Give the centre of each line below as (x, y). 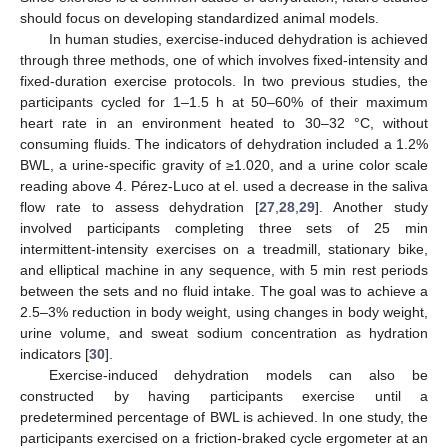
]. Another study (372, 206)
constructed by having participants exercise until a (224, 395)
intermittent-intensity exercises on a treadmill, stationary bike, (224, 248)
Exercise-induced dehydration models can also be (238, 374)
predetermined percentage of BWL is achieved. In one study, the (224, 416)
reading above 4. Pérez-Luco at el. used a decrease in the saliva (224, 185)
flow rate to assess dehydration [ (140, 206)
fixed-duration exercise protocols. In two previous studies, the (224, 80)
